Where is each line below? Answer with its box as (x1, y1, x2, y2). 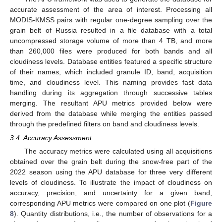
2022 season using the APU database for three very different (10, 168, 212, 176)
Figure (190, 199, 212, 208)
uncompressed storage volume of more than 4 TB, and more (10, 37, 212, 45)
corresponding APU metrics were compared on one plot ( (10, 199, 190, 208)
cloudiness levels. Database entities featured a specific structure (10, 57, 212, 66)
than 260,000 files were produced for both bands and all (10, 47, 212, 55)
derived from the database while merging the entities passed (10, 110, 212, 118)
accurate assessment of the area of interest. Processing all (10, 5, 212, 14)
